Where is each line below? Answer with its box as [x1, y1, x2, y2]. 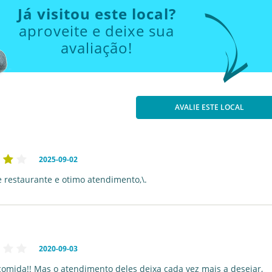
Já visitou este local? [17, 4, 176, 24]
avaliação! [61, 38, 132, 58]
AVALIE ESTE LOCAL [175, 102, 244, 112]
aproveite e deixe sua [19, 21, 174, 41]
